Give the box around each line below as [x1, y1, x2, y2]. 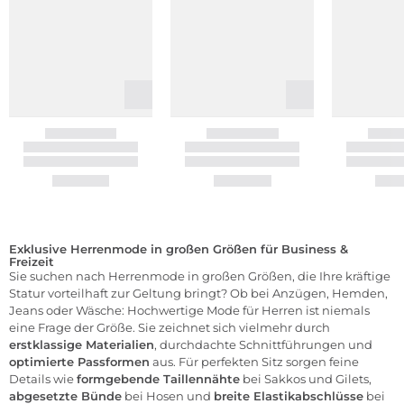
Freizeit [9, 254, 54, 270]
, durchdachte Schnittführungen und [154, 337, 372, 353]
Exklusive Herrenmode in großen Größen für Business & [9, 242, 348, 257]
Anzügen [272, 286, 326, 301]
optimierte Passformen [9, 354, 150, 370]
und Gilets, [306, 372, 372, 387]
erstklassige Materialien [9, 337, 154, 353]
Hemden [332, 286, 385, 301]
